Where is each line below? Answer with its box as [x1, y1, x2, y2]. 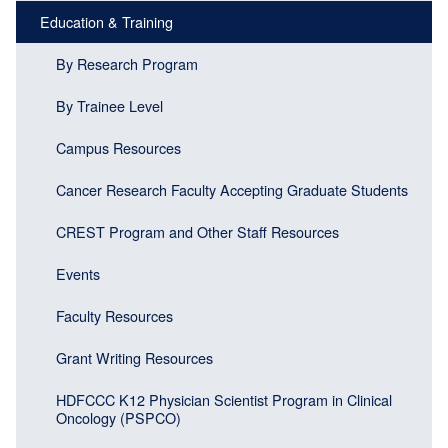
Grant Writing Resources [56, 346, 213, 368]
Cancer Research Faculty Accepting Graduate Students [56, 178, 408, 200]
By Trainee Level [56, 94, 163, 116]
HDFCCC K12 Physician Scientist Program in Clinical [56, 388, 392, 410]
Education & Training [40, 10, 173, 32]
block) [15, 29, 76, 54]
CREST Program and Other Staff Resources [56, 220, 339, 242]
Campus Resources [56, 136, 181, 158]
